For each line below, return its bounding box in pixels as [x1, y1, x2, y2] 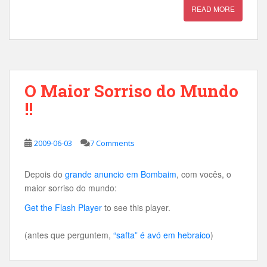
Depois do [24, 168, 65, 180]
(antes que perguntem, [24, 229, 113, 241]
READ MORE [191, 4, 235, 14]
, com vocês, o [176, 168, 231, 180]
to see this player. [102, 201, 170, 213]
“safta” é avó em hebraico [113, 229, 210, 241]
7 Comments [90, 138, 135, 148]
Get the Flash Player [24, 201, 102, 213]
